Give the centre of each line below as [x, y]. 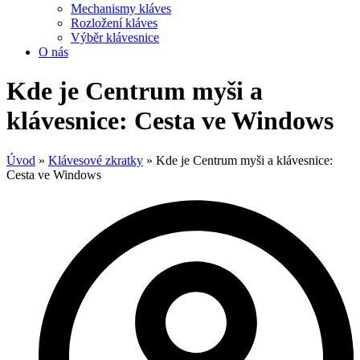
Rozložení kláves [114, 23]
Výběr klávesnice [115, 37]
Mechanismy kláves [121, 8]
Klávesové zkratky [96, 160]
